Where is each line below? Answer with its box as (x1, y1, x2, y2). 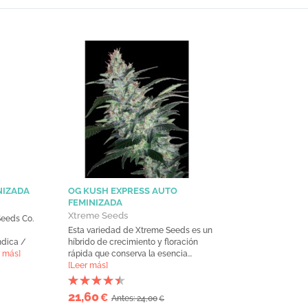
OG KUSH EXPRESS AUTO (68, 186, 177, 197)
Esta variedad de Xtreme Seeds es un (68, 225, 212, 236)
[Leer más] (68, 261, 108, 271)
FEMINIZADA (68, 197, 122, 208)
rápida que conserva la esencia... (68, 249, 192, 259)
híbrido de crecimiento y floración (68, 237, 198, 247)
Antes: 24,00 (111, 294, 157, 304)
